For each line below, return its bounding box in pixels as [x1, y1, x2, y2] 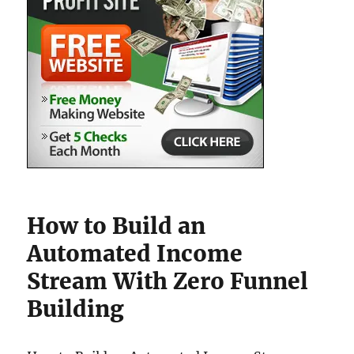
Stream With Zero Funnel [27, 267, 309, 296]
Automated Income [27, 239, 243, 268]
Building [27, 295, 125, 323]
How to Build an [27, 212, 206, 240]
